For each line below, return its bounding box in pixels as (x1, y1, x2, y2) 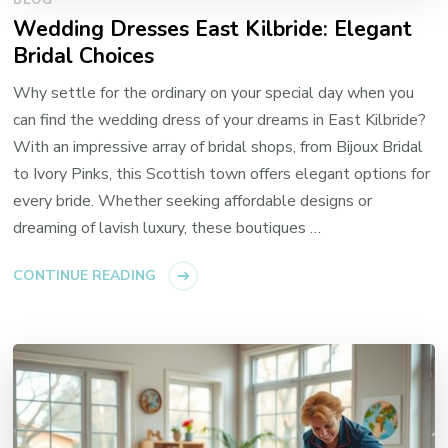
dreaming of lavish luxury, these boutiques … (13, 217, 322, 240)
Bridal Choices (13, 41, 155, 72)
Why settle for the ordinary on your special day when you (13, 82, 415, 105)
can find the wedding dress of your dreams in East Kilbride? (13, 109, 427, 132)
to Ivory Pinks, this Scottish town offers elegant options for (13, 163, 431, 186)
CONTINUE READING (13, 266, 157, 286)
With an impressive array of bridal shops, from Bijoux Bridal (13, 136, 424, 159)
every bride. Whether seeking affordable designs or (13, 190, 373, 213)
